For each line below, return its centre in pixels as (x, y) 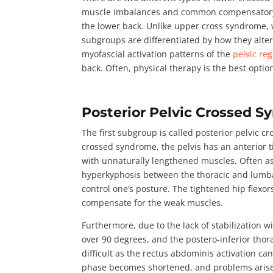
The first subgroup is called (139, 132)
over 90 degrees (115, 239)
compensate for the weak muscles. (154, 202)
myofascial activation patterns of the (158, 54)
